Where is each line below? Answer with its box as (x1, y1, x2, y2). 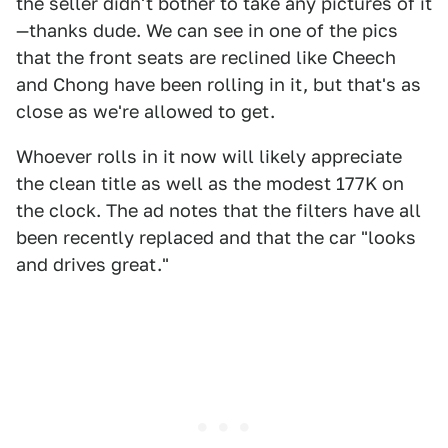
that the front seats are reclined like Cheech (16, 47, 396, 68)
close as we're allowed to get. (16, 101, 275, 122)
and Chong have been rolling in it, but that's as (16, 74, 421, 95)
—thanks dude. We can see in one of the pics (16, 20, 398, 41)
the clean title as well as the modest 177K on (16, 173, 404, 194)
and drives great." (16, 254, 169, 275)
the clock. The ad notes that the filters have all (16, 200, 421, 221)
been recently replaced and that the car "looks (16, 227, 416, 248)
